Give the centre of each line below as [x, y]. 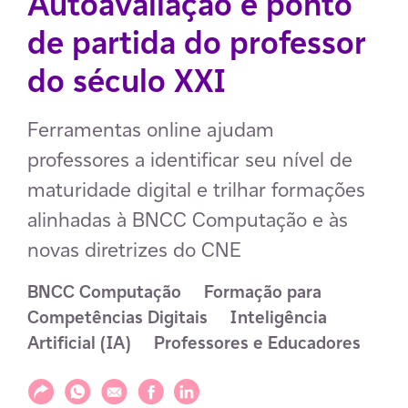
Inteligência [279, 317]
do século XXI [126, 81]
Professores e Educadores [257, 343]
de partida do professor [197, 42]
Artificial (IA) [79, 343]
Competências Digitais [117, 317]
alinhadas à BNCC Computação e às [188, 219]
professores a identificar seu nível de [190, 159]
